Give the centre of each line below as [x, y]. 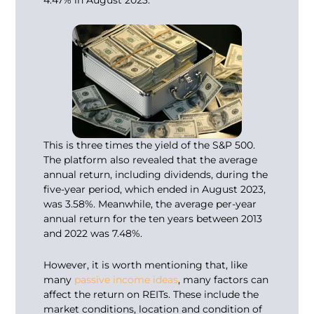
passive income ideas [127, 280]
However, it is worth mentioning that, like [146, 265]
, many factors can [224, 280]
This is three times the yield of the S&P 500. [150, 145]
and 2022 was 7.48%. [93, 233]
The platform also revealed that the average [151, 159]
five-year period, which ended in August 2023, [155, 189]
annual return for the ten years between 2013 [153, 218]
